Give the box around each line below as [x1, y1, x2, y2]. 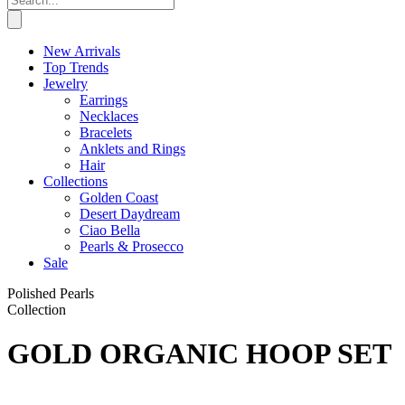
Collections [43, 174, 108, 189]
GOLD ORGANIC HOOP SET [7, 337, 391, 371]
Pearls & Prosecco [80, 239, 184, 254]
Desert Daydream [80, 206, 180, 221]
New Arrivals [43, 43, 120, 59]
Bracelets [80, 125, 132, 140]
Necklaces [80, 108, 138, 124]
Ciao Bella [80, 222, 140, 238]
